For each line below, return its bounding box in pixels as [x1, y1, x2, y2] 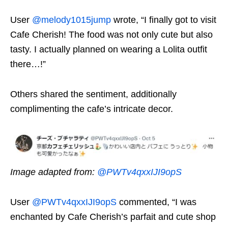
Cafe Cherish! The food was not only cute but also [10, 30, 213, 40]
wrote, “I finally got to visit [111, 15, 216, 25]
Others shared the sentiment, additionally [10, 89, 177, 100]
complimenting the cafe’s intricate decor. [10, 104, 173, 115]
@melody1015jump [32, 15, 111, 25]
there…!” [10, 59, 46, 70]
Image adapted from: [10, 166, 97, 177]
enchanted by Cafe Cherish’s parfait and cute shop [10, 211, 216, 222]
